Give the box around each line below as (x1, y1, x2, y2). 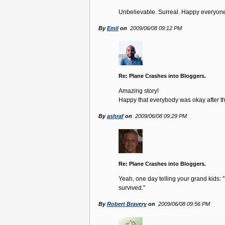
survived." (118, 184, 145, 192)
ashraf (106, 113, 124, 120)
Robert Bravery (106, 201, 147, 207)
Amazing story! (118, 87, 159, 95)
